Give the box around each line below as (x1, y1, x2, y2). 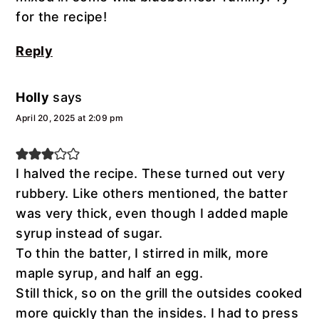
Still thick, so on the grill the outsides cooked (16, 285, 303, 300)
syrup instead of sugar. (16, 225, 163, 241)
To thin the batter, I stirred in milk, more (16, 245, 269, 261)
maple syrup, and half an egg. (16, 265, 204, 281)
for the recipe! (16, 9, 107, 24)
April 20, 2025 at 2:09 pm (16, 112, 123, 123)
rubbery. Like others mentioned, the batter (16, 185, 288, 201)
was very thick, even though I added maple (16, 205, 289, 221)
